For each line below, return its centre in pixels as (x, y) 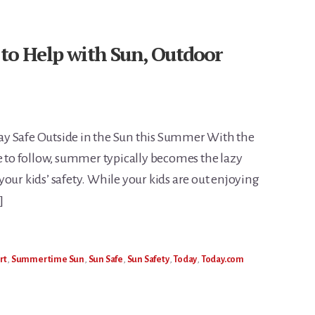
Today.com (223, 259)
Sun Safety (148, 259)
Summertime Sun (48, 259)
